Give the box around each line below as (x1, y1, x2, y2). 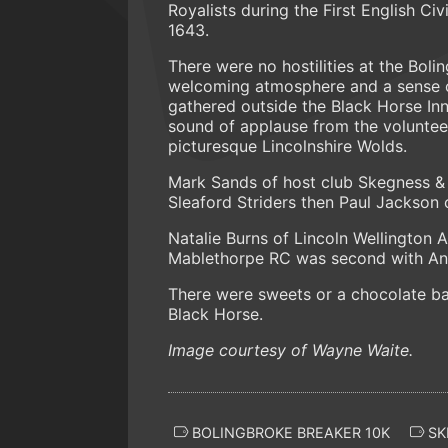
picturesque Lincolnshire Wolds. (168, 135, 407, 156)
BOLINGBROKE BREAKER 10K (188, 423, 390, 441)
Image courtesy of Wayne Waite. (168, 339, 413, 360)
